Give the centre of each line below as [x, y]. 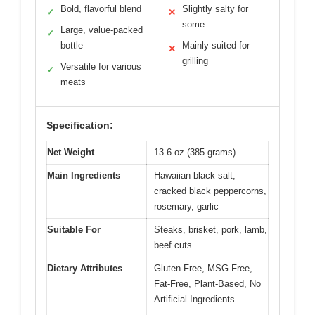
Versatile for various [101, 67]
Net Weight [71, 153]
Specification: [80, 126]
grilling [195, 61]
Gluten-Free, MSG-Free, [203, 269]
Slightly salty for [215, 9]
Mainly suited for [216, 46]
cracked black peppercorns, [210, 191]
